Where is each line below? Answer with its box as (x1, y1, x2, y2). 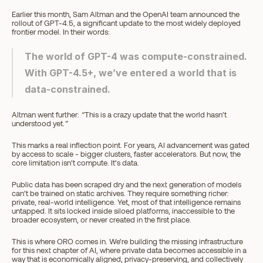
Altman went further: (12, 110, 81, 119)
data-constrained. (25, 83, 110, 95)
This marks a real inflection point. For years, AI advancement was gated (12, 140, 249, 150)
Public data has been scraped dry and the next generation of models (12, 180, 241, 189)
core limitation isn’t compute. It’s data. (12, 158, 139, 167)
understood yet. (12, 119, 65, 128)
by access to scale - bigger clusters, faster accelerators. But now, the (12, 149, 241, 159)
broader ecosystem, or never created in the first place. (12, 215, 191, 224)
